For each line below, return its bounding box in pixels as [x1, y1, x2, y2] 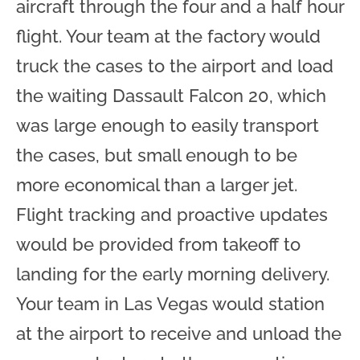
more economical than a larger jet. [16, 174, 297, 195]
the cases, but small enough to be [16, 144, 297, 166]
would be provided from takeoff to [16, 233, 301, 255]
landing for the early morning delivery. [16, 263, 329, 284]
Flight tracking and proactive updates [16, 203, 328, 225]
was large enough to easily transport [16, 114, 319, 136]
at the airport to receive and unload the [16, 322, 342, 344]
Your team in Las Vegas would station [16, 292, 325, 314]
